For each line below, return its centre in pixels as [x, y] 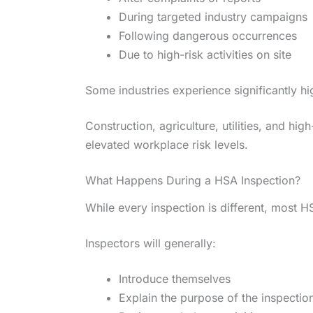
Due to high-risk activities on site [205, 55]
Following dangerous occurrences [208, 36]
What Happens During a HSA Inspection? [193, 181]
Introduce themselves [175, 278]
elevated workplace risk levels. [167, 145]
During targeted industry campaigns [213, 17]
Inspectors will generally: [151, 243]
